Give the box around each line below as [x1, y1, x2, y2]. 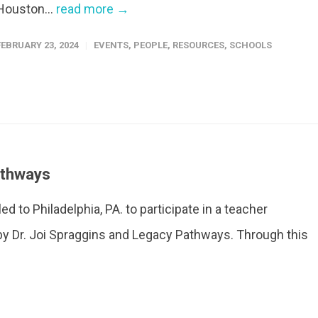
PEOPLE [133, 40, 168, 50]
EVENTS [94, 40, 128, 50]
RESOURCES [172, 40, 224, 50]
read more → [56, 1, 129, 16]
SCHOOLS [229, 40, 272, 50]
